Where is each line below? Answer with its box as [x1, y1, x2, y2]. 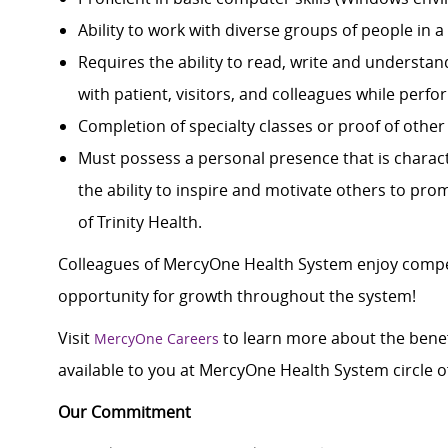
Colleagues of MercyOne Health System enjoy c [58, 253, 410, 276]
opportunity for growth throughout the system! [58, 285, 416, 308]
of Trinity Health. [78, 211, 202, 234]
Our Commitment [58, 401, 191, 424]
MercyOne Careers [94, 329, 219, 349]
